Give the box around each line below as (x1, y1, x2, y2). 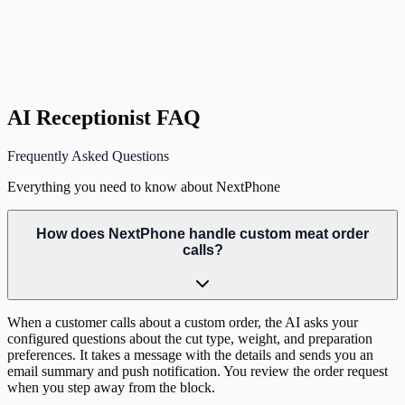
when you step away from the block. (7, 379, 215, 395)
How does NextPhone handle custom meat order (36, 226, 369, 242)
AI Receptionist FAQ (7, 105, 201, 129)
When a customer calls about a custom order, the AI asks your (7, 314, 358, 330)
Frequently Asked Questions (7, 147, 169, 164)
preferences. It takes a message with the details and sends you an (7, 346, 373, 363)
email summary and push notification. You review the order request (7, 363, 388, 379)
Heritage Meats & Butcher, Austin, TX (53, 89, 274, 105)
